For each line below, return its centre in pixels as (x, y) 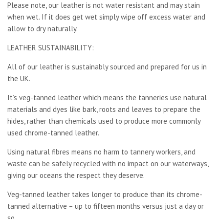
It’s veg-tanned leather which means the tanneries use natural (107, 97)
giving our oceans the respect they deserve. (76, 175)
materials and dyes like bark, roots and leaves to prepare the (104, 109)
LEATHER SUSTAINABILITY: (51, 47)
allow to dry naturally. (43, 28)
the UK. (19, 78)
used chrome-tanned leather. (53, 132)
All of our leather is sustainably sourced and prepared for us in (107, 66)
